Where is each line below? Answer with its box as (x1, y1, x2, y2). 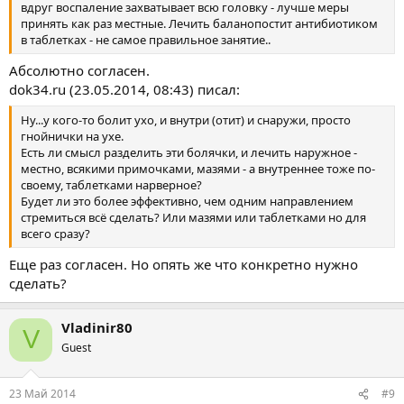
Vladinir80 (61, 317, 133, 336)
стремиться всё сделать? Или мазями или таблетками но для (21, 209, 366, 225)
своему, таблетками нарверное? (21, 177, 202, 193)
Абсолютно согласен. (9, 60, 150, 79)
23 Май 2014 (9, 386, 76, 401)
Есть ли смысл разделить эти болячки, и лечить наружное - (21, 144, 357, 161)
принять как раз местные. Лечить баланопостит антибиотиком (21, 15, 378, 32)
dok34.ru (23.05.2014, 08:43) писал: (9, 79, 240, 98)
